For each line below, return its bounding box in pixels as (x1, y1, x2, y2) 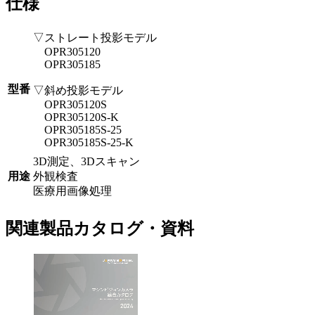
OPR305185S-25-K (33, 136, 134, 148)
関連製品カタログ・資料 (6, 219, 194, 238)
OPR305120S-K (33, 110, 119, 123)
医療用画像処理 (33, 184, 112, 197)
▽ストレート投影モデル (33, 31, 157, 44)
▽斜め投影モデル (33, 84, 123, 96)
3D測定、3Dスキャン (33, 155, 140, 167)
